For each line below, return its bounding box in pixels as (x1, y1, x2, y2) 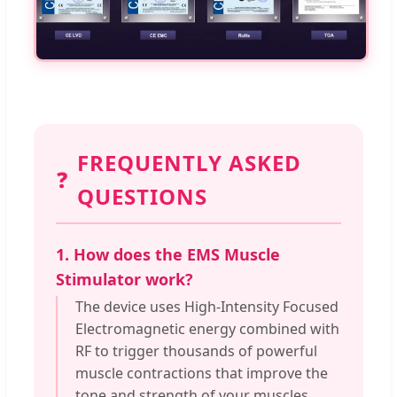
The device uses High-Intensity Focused (75, 297, 339, 317)
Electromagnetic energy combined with (75, 319, 339, 339)
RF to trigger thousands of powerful (75, 341, 317, 362)
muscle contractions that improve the (75, 363, 328, 384)
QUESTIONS (77, 182, 207, 212)
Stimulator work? (56, 269, 193, 291)
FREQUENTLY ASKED (77, 148, 301, 178)
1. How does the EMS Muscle (56, 244, 280, 266)
